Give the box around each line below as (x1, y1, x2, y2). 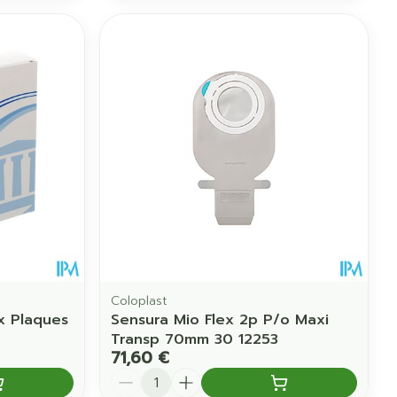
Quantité (110, 364, 175, 386)
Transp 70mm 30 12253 (111, 328, 279, 350)
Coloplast (111, 291, 168, 310)
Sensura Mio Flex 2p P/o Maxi (111, 308, 330, 331)
